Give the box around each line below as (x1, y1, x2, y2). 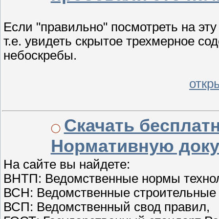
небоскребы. (3, 48, 77, 62)
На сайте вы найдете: (3, 157, 130, 172)
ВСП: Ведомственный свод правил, (3, 200, 210, 214)
